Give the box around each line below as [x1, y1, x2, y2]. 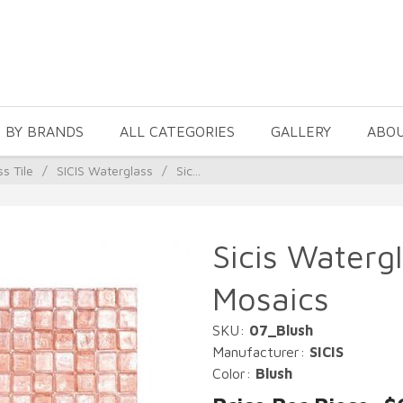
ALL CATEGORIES [120, 123, 235, 139]
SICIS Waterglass [57, 163, 153, 178]
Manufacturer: [212, 344, 309, 360]
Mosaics [212, 279, 329, 318]
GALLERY [271, 123, 331, 139]
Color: [212, 365, 255, 381]
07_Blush [249, 322, 313, 338]
